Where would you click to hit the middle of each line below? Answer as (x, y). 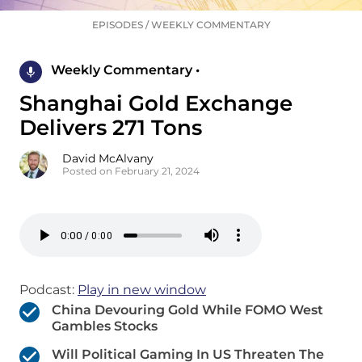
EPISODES (117, 25)
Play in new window (142, 290)
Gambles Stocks (105, 326)
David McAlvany (108, 159)
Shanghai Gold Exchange (156, 104)
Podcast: (48, 290)
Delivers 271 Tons (111, 128)
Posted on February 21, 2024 (131, 171)
